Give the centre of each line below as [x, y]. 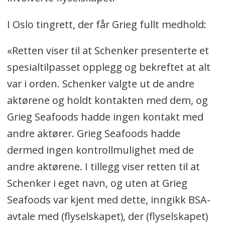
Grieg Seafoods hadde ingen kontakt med [105, 117]
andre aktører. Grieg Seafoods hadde [93, 134]
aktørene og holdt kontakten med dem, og [107, 100]
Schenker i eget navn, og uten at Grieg [97, 183]
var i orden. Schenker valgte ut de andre [100, 84]
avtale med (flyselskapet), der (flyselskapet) [107, 216]
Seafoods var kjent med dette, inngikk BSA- [108, 200]
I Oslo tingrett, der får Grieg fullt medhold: [106, 24]
